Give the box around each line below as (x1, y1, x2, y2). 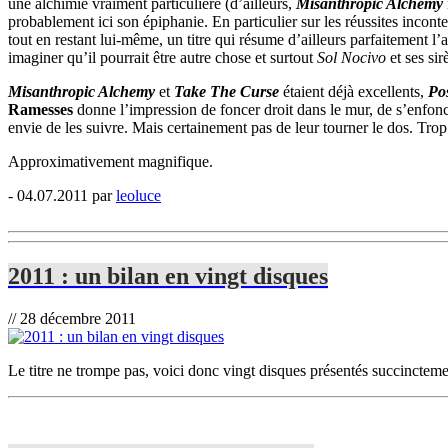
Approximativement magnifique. (8, 153, 213, 171)
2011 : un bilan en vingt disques (8, 263, 328, 290)
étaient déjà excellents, (283, 83, 428, 101)
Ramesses (8, 101, 73, 119)
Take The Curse (174, 83, 279, 101)
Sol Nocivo (317, 49, 386, 67)
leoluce (116, 187, 161, 205)
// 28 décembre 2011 (8, 310, 136, 328)
